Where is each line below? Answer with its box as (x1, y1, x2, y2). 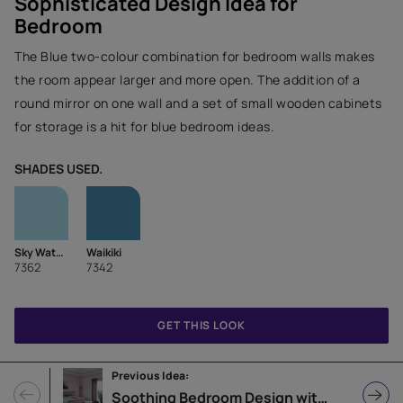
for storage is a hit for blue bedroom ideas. (14, 118, 274, 135)
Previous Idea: (112, 368, 189, 383)
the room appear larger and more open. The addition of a (14, 71, 361, 88)
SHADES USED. (14, 160, 103, 177)
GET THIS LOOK (157, 318, 246, 333)
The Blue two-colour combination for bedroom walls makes (14, 48, 375, 65)
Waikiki (86, 245, 121, 260)
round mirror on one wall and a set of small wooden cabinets (14, 94, 382, 112)
